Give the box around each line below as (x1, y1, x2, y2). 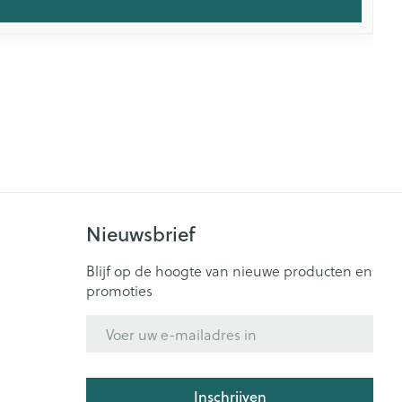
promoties (86, 280, 153, 301)
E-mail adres (85, 312, 169, 333)
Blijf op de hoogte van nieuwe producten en (86, 260, 372, 281)
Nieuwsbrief (86, 220, 196, 248)
